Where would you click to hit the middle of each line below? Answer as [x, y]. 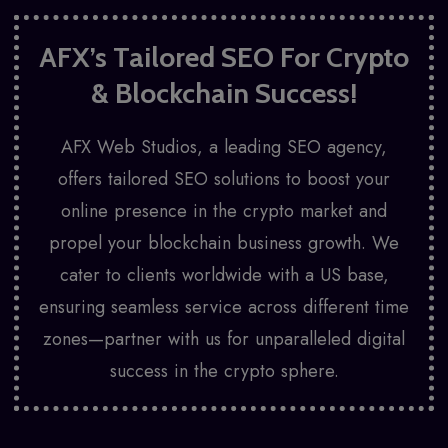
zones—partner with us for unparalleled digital [224, 339]
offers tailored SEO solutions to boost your [224, 179]
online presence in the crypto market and [224, 211]
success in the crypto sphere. [224, 371]
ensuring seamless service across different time [224, 307]
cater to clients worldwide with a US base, [224, 275]
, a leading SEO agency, [292, 147]
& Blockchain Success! [224, 93]
